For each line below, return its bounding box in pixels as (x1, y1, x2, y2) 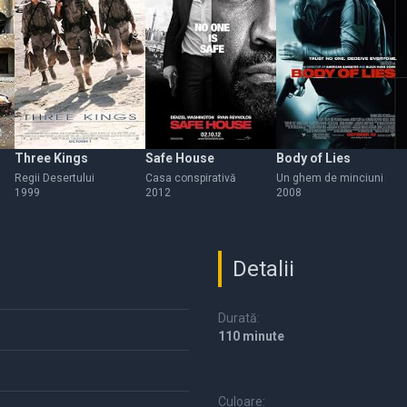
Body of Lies (276, 151, 351, 165)
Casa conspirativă (145, 172, 236, 184)
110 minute (218, 329, 284, 343)
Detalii (233, 256, 294, 282)
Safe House (145, 151, 214, 165)
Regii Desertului (15, 172, 94, 184)
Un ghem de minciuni (276, 172, 383, 184)
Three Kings (15, 151, 88, 165)
